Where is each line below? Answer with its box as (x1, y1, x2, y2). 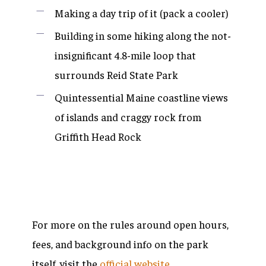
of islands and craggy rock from (55, 110, 201, 124)
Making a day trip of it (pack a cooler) (55, 6, 228, 20)
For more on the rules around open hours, (32, 217, 229, 232)
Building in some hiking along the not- (55, 28, 231, 43)
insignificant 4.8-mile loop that (55, 48, 196, 62)
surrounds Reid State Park (55, 68, 178, 82)
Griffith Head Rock (55, 129, 141, 144)
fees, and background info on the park (32, 237, 208, 251)
